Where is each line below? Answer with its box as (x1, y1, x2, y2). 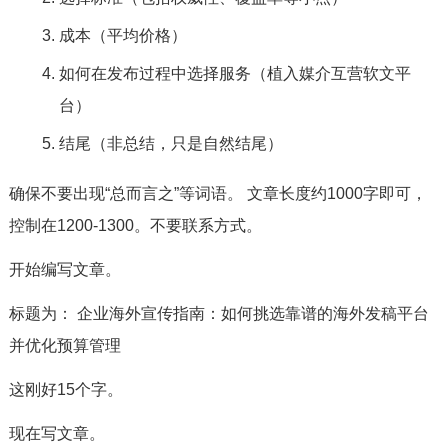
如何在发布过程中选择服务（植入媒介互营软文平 (58, 65, 411, 82)
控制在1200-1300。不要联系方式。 (8, 217, 262, 234)
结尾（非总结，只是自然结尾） (58, 135, 283, 152)
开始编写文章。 (8, 261, 121, 278)
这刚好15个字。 (8, 381, 123, 398)
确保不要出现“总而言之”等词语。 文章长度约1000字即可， (8, 185, 427, 202)
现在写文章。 (8, 425, 105, 442)
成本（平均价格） (58, 27, 187, 44)
